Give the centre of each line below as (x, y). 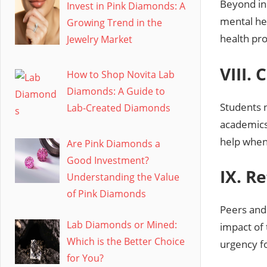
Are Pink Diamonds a (114, 144)
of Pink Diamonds (106, 194)
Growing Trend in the (114, 22)
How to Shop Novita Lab (121, 75)
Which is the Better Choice (126, 242)
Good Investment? (108, 161)
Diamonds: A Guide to (116, 91)
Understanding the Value (123, 177)
